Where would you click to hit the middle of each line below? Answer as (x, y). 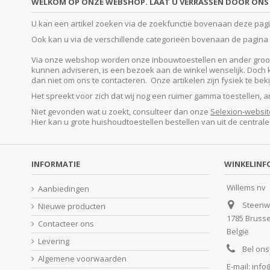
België (238, 232)
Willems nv (246, 188)
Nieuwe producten (72, 206)
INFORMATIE (56, 164)
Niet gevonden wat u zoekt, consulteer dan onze (121, 112)
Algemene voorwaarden (82, 259)
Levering (54, 241)
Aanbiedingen (64, 189)
